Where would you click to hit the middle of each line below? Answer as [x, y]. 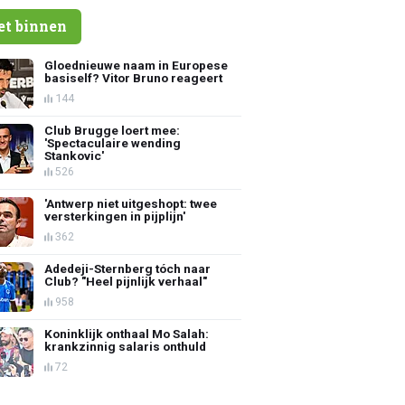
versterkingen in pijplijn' [115, 216]
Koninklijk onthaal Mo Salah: [127, 333]
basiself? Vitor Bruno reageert [134, 77]
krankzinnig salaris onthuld [126, 346]
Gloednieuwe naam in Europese [137, 65]
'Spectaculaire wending [113, 142]
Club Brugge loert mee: [113, 130]
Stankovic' [75, 155]
